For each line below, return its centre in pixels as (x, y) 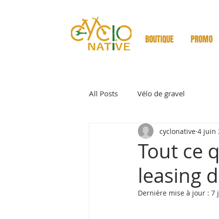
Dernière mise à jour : (175, 193)
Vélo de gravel (161, 93)
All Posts (103, 93)
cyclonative (177, 131)
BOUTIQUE (159, 40)
